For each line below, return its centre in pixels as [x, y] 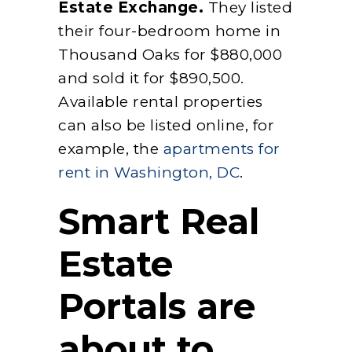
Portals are [157, 306]
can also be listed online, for [166, 125]
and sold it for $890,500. [151, 78]
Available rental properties [161, 101]
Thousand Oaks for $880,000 [170, 54]
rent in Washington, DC [149, 172]
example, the [111, 148]
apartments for [222, 148]
